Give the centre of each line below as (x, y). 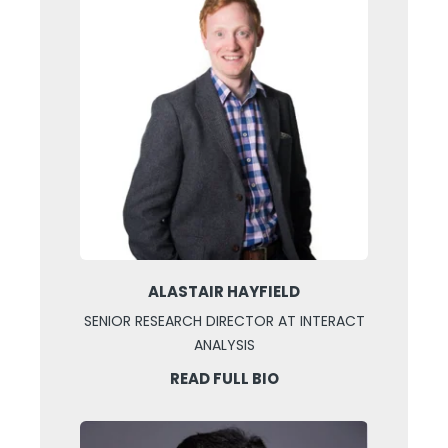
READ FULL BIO (224, 379)
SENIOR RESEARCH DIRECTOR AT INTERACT (224, 321)
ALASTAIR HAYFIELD (224, 292)
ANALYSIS (224, 345)
